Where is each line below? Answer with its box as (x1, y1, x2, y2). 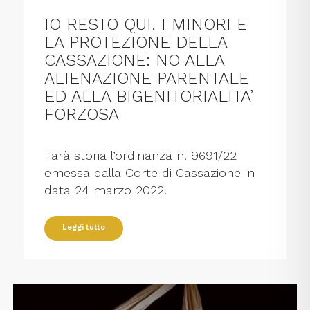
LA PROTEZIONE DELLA (44, 33, 228, 53)
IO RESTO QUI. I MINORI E (44, 15, 248, 35)
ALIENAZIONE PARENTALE (44, 69, 250, 89)
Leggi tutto (62, 223, 106, 232)
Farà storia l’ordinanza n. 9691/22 (44, 148, 237, 163)
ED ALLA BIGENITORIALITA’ (44, 86, 254, 107)
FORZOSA (44, 104, 120, 125)
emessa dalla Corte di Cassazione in (44, 165, 255, 181)
